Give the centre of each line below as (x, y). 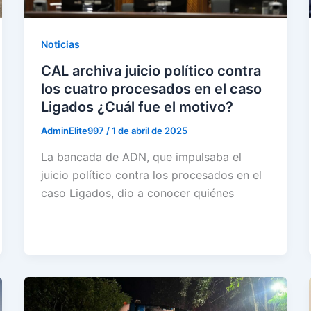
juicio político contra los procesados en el (151, 175)
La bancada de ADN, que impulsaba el (141, 157)
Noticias (60, 44)
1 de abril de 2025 (149, 131)
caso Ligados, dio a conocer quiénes (137, 193)
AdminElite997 (73, 131)
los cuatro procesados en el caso (151, 89)
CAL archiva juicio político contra (151, 71)
